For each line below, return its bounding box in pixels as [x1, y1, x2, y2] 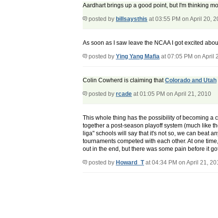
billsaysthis [116, 16, 147, 23]
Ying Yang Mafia [116, 53, 160, 60]
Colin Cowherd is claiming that [83, 77, 165, 84]
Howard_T [116, 159, 144, 166]
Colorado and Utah [165, 77, 217, 84]
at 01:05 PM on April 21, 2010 [132, 91, 211, 98]
